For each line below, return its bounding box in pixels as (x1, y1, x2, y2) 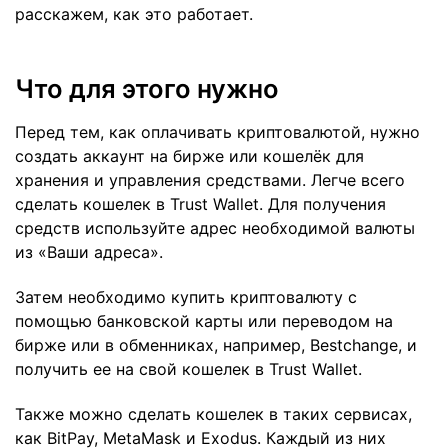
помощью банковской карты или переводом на (15, 310, 393, 331)
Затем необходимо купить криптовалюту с (15, 286, 357, 307)
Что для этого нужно (15, 73, 279, 105)
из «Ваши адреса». (15, 242, 168, 263)
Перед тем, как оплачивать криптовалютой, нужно (15, 122, 420, 143)
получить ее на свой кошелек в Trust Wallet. (15, 358, 362, 379)
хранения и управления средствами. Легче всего (15, 170, 405, 191)
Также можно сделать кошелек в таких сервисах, (15, 403, 412, 424)
